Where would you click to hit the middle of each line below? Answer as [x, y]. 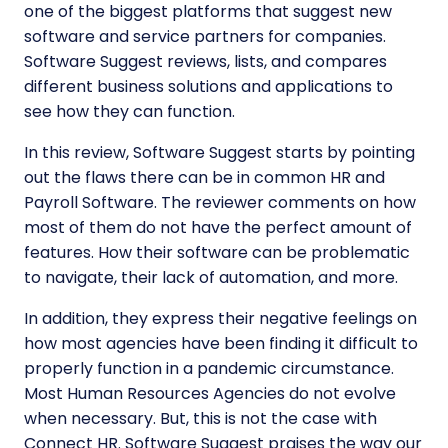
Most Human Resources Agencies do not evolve [210, 394]
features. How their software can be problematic [217, 253]
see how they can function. [129, 112]
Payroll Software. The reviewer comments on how [220, 203]
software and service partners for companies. [205, 37]
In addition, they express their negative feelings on [220, 319]
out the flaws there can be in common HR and [204, 178]
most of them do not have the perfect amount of [218, 228]
